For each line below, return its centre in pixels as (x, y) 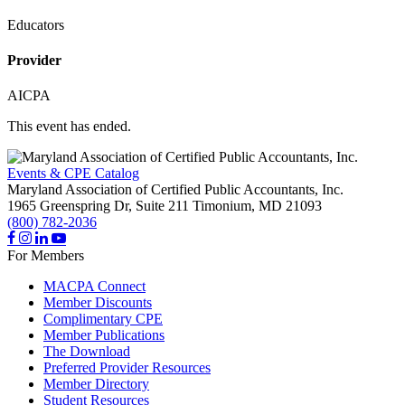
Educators (36, 24)
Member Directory (96, 384)
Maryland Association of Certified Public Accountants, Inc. (175, 190)
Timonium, (224, 206)
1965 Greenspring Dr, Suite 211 (98, 206)
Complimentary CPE (103, 319)
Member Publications (104, 335)
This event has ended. (69, 127)
